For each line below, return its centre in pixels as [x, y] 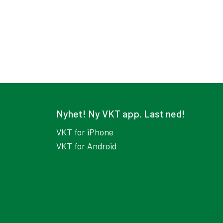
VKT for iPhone [86, 132]
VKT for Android [86, 146]
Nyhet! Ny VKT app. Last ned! [121, 113]
